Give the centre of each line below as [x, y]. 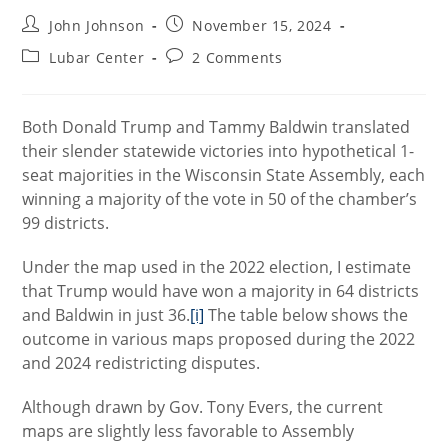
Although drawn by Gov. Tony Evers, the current [203, 407]
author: [48, 42]
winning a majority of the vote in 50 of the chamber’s [220, 199]
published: [203, 42]
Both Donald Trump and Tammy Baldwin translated [216, 127]
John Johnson [97, 25]
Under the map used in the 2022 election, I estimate [217, 267]
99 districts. [66, 223]
